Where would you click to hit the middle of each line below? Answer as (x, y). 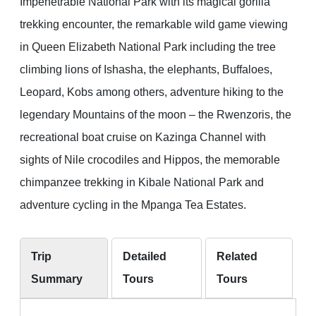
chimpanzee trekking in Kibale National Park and (142, 182)
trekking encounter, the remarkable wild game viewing (154, 24)
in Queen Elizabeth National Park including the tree (148, 47)
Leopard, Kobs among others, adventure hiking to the (152, 92)
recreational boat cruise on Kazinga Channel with (143, 137)
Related (237, 256)
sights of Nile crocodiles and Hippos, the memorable (150, 160)
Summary (57, 279)
